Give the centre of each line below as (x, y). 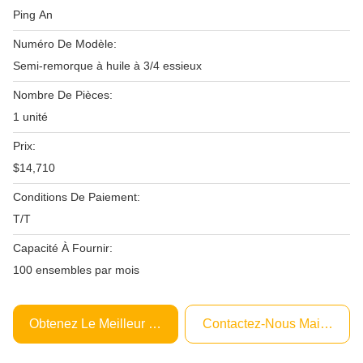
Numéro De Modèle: (65, 44)
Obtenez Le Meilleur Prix (100, 324)
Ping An (33, 15)
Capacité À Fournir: (63, 248)
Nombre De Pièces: (63, 95)
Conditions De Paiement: (77, 197)
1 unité (30, 117)
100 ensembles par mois (76, 270)
